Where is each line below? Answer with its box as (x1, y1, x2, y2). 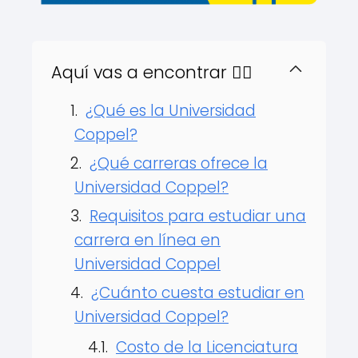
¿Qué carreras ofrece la (89, 153, 268, 174)
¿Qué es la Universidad (86, 100, 256, 121)
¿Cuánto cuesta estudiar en (91, 282, 304, 304)
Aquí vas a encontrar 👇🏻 (51, 61, 253, 84)
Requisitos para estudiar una (89, 205, 306, 227)
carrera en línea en (74, 229, 221, 251)
